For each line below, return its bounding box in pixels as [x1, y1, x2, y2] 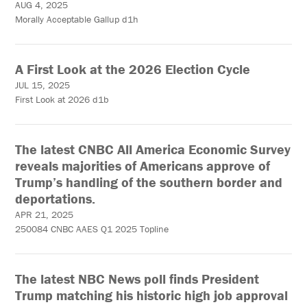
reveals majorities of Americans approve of [15, 157, 271, 175]
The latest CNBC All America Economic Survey [15, 140, 291, 158]
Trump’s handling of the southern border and [15, 173, 283, 191]
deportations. [15, 190, 96, 208]
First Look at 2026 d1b [15, 93, 110, 106]
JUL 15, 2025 [15, 79, 71, 92]
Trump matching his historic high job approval [15, 286, 288, 304]
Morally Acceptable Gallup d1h [15, 13, 139, 26]
